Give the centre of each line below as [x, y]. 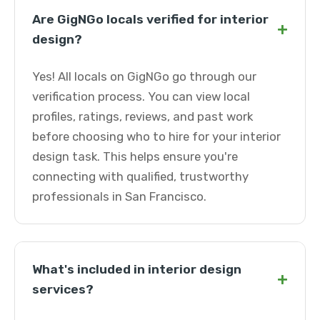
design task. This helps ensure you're [135, 156]
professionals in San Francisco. [119, 196]
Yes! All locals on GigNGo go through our [144, 76]
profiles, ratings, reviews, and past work [142, 116]
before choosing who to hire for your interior [156, 136]
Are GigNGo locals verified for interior [150, 19]
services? [63, 289]
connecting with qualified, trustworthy [140, 176]
